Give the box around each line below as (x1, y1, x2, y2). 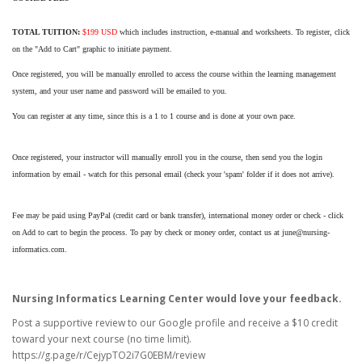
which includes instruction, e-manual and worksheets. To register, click (117, 27, 350, 36)
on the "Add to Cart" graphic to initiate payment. (12, 44, 175, 53)
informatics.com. (12, 245, 72, 254)
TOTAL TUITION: (12, 27, 82, 36)
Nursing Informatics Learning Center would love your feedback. (12, 292, 342, 305)
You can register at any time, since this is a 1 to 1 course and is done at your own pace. (12, 112, 296, 120)
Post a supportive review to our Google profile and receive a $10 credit (12, 316, 338, 330)
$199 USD (82, 27, 117, 36)
